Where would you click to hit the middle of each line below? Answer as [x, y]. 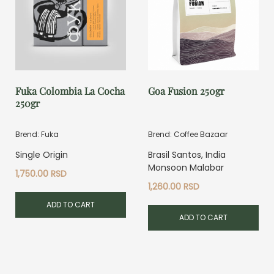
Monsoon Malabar [186, 167]
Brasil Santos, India [187, 154]
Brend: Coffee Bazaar [188, 134]
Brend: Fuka [37, 134]
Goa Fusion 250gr [187, 91]
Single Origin [42, 154]
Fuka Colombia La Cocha [70, 91]
